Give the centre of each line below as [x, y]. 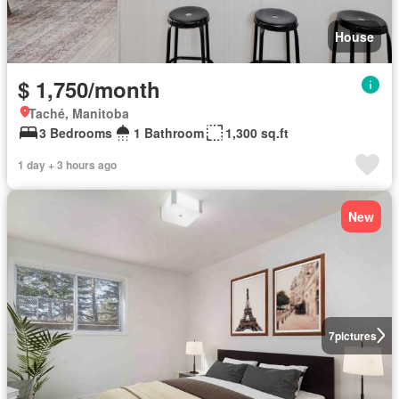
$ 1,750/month [89, 89]
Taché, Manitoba [79, 113]
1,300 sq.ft [257, 132]
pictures [355, 335]
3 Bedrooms [76, 132]
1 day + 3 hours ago [67, 164]
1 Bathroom [169, 132]
